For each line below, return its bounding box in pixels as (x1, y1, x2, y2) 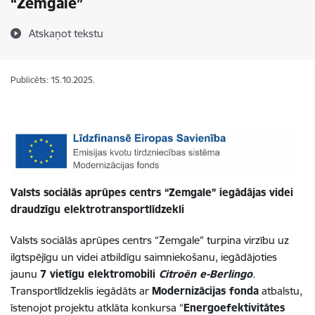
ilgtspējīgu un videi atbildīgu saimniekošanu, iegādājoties (11, 250, 277, 264)
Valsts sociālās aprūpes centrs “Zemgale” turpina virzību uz (11, 233, 289, 247)
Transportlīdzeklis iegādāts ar (11, 284, 152, 298)
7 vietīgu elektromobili (40, 267, 159, 281)
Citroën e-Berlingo (159, 267, 252, 281)
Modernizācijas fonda (152, 284, 259, 298)
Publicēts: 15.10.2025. (11, 75, 95, 85)
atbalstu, (259, 284, 302, 298)
